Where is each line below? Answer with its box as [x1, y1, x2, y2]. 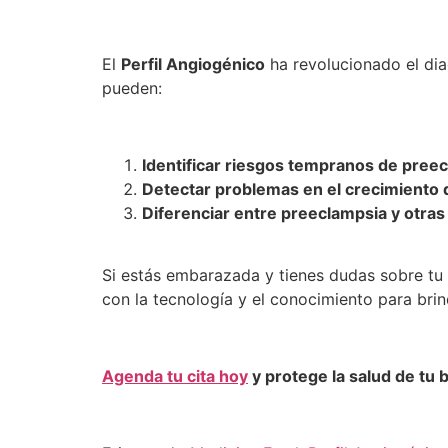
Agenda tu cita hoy [102, 366, 248, 387]
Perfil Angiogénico [121, 54, 265, 75]
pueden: [102, 78, 162, 99]
